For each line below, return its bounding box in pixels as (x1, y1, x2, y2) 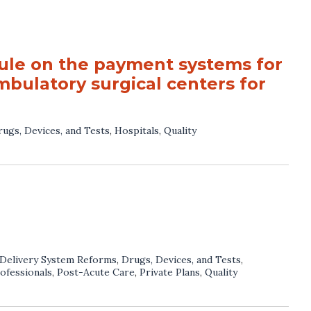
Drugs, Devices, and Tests (121, 253, 241, 266)
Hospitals (115, 124, 159, 137)
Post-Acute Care (57, 265, 135, 278)
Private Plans (140, 265, 200, 278)
